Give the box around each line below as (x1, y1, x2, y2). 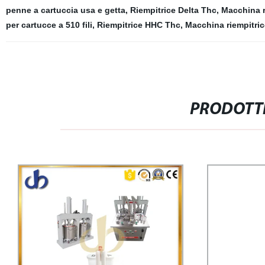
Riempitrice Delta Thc (130, 5, 216, 15)
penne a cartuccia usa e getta (5, 5, 125, 15)
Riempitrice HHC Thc (96, 20, 180, 30)
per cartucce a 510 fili (5, 20, 92, 30)
